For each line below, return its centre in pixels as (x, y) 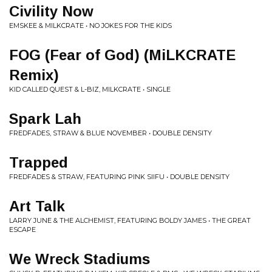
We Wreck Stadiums (80, 259)
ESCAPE (22, 229)
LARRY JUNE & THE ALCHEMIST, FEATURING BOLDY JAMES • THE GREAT (130, 220)
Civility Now (51, 11)
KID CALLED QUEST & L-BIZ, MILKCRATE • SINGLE (90, 89)
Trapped (39, 162)
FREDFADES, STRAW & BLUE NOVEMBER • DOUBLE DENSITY (110, 133)
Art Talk (37, 206)
